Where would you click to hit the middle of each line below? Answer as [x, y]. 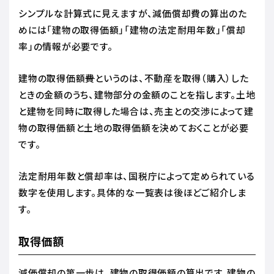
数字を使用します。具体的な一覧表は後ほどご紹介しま [132, 192]
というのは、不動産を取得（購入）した [172, 78]
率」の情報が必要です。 [67, 46]
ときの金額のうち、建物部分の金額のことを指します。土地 [137, 94]
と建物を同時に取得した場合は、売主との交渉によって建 [136, 111]
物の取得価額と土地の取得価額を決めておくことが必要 [134, 127]
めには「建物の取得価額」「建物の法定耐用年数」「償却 [132, 29]
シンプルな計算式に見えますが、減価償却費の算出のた [133, 13]
